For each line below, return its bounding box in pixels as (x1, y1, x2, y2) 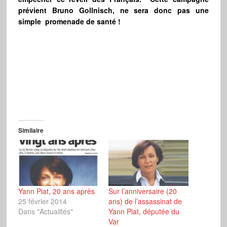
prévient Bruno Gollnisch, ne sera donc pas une (18, 5, 209, 16)
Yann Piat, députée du (108, 206, 179, 216)
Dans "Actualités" (18, 206, 73, 216)
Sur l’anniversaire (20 (108, 185, 177, 196)
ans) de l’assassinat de (108, 196, 182, 206)
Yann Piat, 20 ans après (18, 185, 95, 196)
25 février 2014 (18, 196, 67, 206)
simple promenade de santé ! (18, 16, 125, 27)
